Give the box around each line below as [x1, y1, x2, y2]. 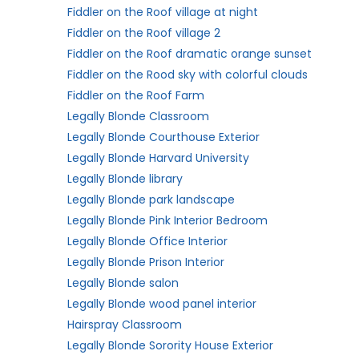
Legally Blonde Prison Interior [67, 254, 224, 270]
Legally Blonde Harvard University [67, 150, 249, 166]
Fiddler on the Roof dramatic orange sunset [67, 46, 312, 62]
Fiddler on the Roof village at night [67, 4, 258, 20]
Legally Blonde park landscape [67, 192, 235, 208]
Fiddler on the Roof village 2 [67, 25, 220, 41]
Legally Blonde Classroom [67, 108, 209, 124]
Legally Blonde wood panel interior [67, 296, 256, 312]
